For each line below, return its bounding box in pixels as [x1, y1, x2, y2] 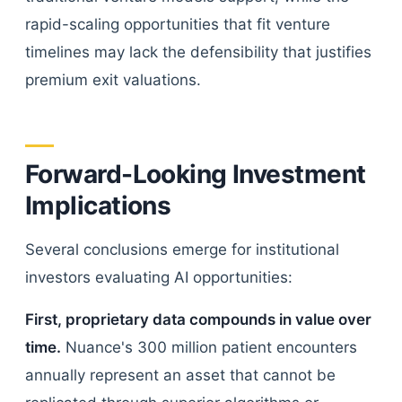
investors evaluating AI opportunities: [25, 268, 293, 286]
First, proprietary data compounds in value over [25, 310, 371, 328]
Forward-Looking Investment [25, 159, 366, 189]
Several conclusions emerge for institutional [25, 240, 339, 258]
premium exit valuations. [25, 71, 201, 89]
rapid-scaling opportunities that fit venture [25, 15, 330, 33]
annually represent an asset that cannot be [25, 366, 336, 384]
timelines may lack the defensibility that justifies [25, 43, 371, 61]
